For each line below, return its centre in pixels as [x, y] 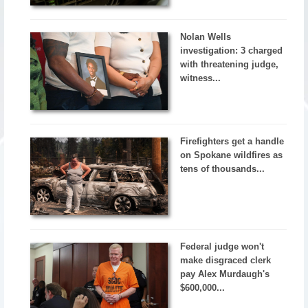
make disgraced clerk [226, 261]
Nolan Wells [206, 36]
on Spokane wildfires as [232, 155]
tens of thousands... [223, 169]
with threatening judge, [230, 64]
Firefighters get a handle [232, 142]
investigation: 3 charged [232, 50]
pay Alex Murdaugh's [225, 274]
